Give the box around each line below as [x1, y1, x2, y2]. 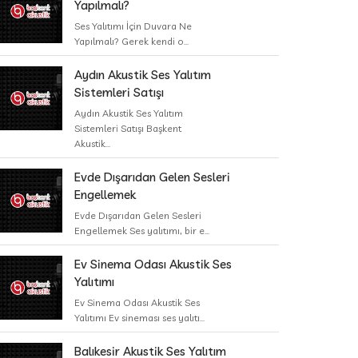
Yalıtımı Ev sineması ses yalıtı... [74, 312, 205, 324]
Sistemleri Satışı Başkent [74, 122, 181, 134]
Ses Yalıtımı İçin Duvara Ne [74, 20, 192, 32]
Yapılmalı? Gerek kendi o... [74, 35, 189, 47]
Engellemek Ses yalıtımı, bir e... [74, 225, 209, 237]
